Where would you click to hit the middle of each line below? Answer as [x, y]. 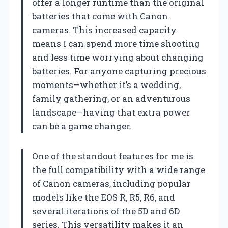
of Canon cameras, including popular [111, 183]
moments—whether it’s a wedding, [106, 84]
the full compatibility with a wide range [119, 169]
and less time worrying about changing [118, 57]
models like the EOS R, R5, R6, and [104, 197]
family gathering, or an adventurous [111, 98]
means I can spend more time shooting [116, 43]
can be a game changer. [82, 126]
